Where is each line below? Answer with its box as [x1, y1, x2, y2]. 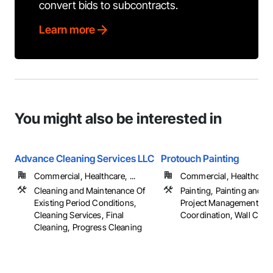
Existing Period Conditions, [34, 197, 137, 208]
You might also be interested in [15, 110, 222, 127]
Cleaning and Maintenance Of [34, 185, 146, 196]
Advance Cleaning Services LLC [15, 152, 154, 165]
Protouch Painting [161, 152, 239, 165]
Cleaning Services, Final [34, 210, 124, 220]
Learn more [39, 23, 95, 36]
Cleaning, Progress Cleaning [34, 222, 143, 232]
